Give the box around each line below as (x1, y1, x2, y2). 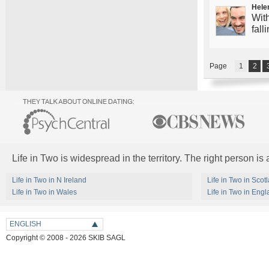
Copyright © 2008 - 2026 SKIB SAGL (6, 234, 125, 242)
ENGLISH (10, 220, 41, 228)
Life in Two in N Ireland (12, 176, 86, 184)
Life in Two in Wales (12, 188, 77, 196)
